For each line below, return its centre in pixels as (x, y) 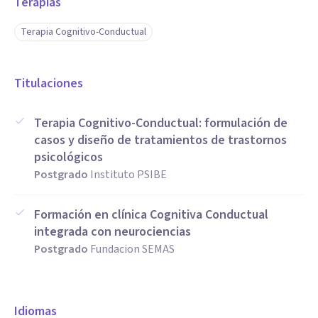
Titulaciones (49, 83)
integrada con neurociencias (113, 232)
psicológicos (68, 157)
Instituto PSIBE (128, 175)
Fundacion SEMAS (132, 249)
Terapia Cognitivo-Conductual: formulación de (161, 123)
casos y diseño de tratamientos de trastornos (160, 140)
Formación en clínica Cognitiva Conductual (151, 215)
